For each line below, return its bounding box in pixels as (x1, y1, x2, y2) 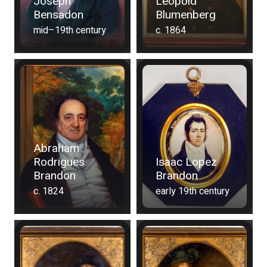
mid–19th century (33, 23, 106, 38)
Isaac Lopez (155, 154, 217, 171)
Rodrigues (33, 154, 85, 171)
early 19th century (155, 184, 229, 199)
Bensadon (33, 7, 83, 24)
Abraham (33, 140, 79, 157)
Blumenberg (155, 7, 216, 24)
